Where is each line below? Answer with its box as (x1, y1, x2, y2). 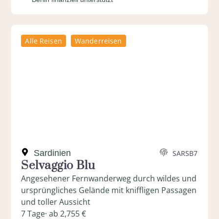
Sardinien (34, 148, 71, 158)
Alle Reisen (25, 36, 62, 46)
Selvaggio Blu (21, 158, 95, 174)
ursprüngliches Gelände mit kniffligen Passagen (21, 185, 197, 196)
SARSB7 (172, 148, 198, 158)
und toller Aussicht (21, 197, 91, 208)
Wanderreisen (74, 36, 122, 46)
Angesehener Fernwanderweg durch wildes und (21, 173, 197, 184)
